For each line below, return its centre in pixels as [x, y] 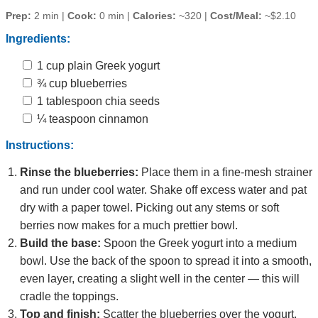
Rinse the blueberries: [79, 172]
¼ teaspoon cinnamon [91, 119]
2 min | [49, 16]
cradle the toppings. [69, 297]
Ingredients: [38, 39]
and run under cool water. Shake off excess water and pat [163, 190]
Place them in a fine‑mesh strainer [225, 172]
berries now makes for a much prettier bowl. [129, 226]
